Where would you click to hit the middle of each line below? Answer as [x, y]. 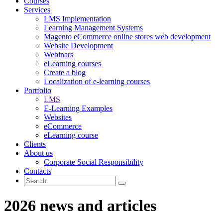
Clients [35, 144]
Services [37, 10]
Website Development [78, 46]
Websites [58, 117]
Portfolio [38, 90]
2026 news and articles [80, 206]
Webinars [58, 55]
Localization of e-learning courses [97, 81]
